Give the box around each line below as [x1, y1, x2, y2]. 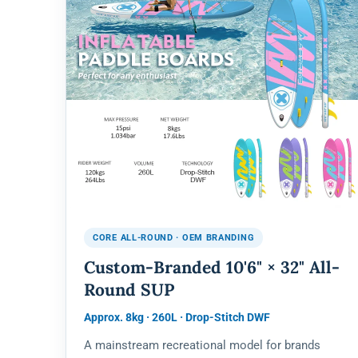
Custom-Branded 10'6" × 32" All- [84, 257, 340, 279]
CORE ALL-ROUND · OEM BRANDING [93, 233, 255, 244]
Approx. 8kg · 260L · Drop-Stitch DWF [84, 311, 270, 324]
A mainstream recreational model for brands [84, 339, 320, 353]
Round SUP [84, 279, 174, 301]
